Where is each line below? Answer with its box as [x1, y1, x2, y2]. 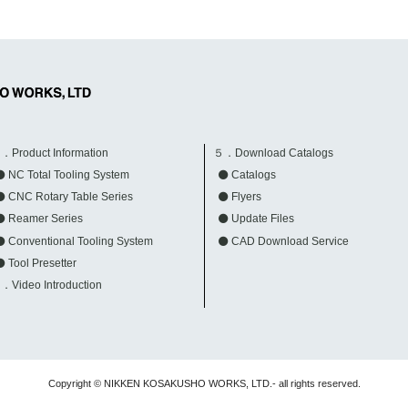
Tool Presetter [7, 256, 76, 270]
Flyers [230, 190, 261, 204]
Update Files [230, 212, 294, 226]
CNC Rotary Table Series [7, 190, 133, 204]
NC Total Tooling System [7, 168, 129, 182]
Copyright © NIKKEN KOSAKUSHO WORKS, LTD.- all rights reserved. [47, 377, 361, 389]
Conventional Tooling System [7, 234, 153, 248]
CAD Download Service [230, 234, 349, 248]
